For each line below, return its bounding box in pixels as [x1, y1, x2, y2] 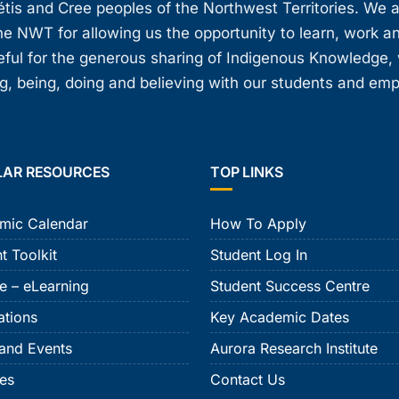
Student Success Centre [210, 277, 370, 296]
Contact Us [210, 370, 285, 389]
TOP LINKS [210, 163, 283, 182]
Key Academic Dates [210, 308, 349, 327]
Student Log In [210, 246, 307, 265]
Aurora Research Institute [210, 339, 378, 358]
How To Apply [210, 215, 306, 233]
